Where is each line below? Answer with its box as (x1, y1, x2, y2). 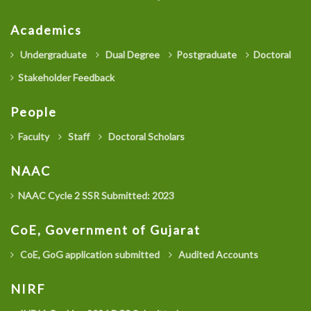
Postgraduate (176, 49, 237, 61)
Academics (10, 22, 82, 38)
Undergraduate (18, 49, 87, 61)
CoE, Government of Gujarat (10, 222, 201, 238)
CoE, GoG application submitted (18, 249, 160, 261)
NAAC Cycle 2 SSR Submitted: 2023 (18, 190, 174, 202)
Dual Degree (103, 49, 160, 61)
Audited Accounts (176, 249, 258, 261)
